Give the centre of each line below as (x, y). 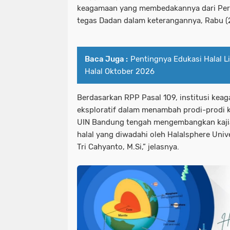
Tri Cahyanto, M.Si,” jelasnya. (128, 147)
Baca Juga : (106, 59)
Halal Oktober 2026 (120, 71)
